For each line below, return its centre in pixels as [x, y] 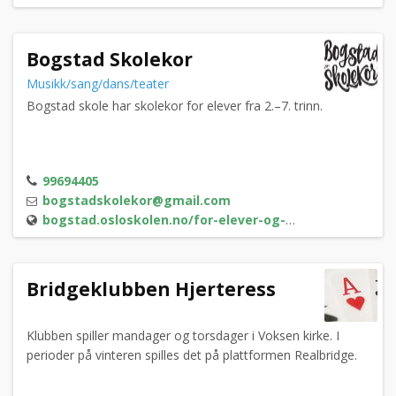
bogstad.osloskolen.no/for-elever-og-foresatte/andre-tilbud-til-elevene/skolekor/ [164, 220]
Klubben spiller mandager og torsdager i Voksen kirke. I [183, 336]
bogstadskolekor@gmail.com [137, 201]
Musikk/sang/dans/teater [99, 84]
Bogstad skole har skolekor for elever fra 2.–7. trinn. [175, 106]
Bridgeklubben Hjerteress [151, 289]
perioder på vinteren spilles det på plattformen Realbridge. [192, 355]
